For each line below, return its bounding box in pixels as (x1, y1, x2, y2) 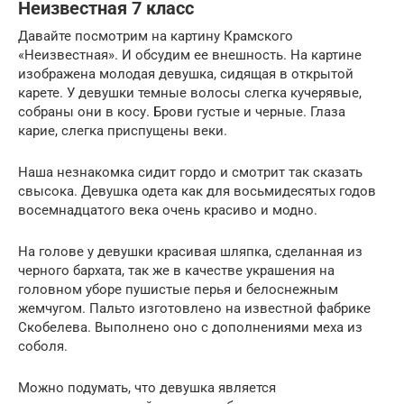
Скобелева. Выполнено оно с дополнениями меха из (18, 318, 363, 335)
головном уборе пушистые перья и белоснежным (18, 280, 338, 298)
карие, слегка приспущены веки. (18, 122, 227, 139)
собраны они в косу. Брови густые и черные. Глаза (18, 103, 345, 120)
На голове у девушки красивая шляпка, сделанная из (18, 243, 363, 260)
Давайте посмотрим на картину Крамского (18, 27, 293, 44)
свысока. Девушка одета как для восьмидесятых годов (18, 182, 376, 199)
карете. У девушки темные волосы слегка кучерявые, (18, 84, 362, 101)
